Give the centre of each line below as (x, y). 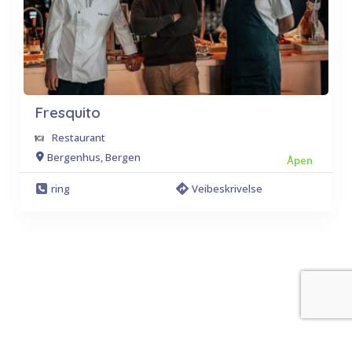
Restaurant (79, 137)
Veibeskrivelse (227, 189)
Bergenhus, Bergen (94, 157)
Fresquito (68, 112)
